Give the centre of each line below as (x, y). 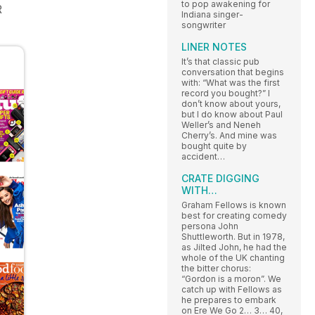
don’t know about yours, (231, 103)
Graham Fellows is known (234, 205)
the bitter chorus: (216, 268)
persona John (210, 226)
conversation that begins (233, 72)
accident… (203, 156)
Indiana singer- (212, 14)
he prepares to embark (229, 300)
